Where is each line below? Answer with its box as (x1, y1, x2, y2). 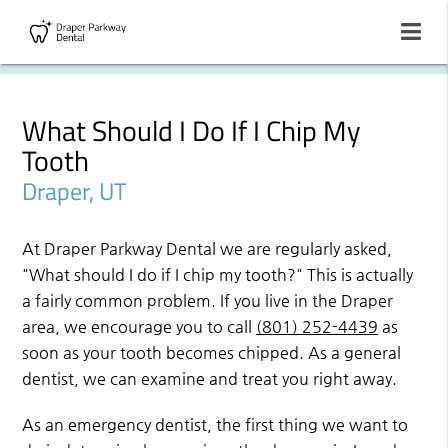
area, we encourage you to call (22, 317, 257, 337)
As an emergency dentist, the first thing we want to (22, 415, 409, 435)
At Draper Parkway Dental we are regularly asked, (22, 239, 393, 259)
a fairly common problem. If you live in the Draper (22, 291, 394, 311)
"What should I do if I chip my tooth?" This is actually (22, 265, 414, 285)
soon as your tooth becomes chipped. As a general (22, 343, 402, 363)
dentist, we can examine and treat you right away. (22, 369, 398, 389)
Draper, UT (22, 173, 128, 210)
